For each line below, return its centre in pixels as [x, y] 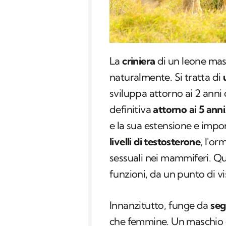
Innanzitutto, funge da [160, 205]
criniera [139, 61]
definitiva [131, 109]
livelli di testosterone [155, 142]
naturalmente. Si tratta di [166, 77]
